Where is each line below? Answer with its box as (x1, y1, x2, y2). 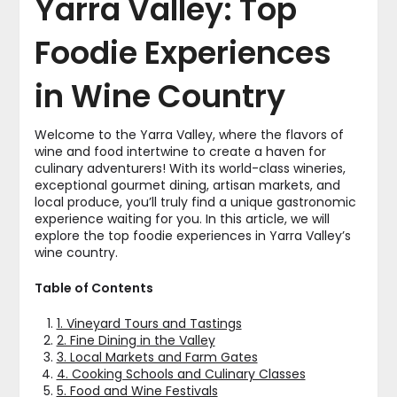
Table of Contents (34, 278, 153, 297)
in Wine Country (34, 74, 285, 118)
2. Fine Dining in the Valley (56, 331, 215, 349)
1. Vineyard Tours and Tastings (56, 314, 242, 332)
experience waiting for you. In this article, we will (34, 209, 330, 228)
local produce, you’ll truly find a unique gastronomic (34, 192, 356, 211)
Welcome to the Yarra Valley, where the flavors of (34, 125, 344, 144)
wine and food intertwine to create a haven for (34, 142, 326, 160)
